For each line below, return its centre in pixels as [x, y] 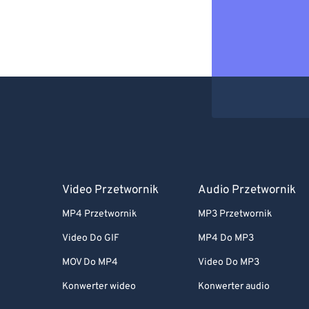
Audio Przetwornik [247, 190]
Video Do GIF [91, 238]
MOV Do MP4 [90, 262]
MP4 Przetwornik [99, 214]
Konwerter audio [234, 287]
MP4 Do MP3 [226, 238]
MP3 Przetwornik [235, 214]
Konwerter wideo [99, 287]
